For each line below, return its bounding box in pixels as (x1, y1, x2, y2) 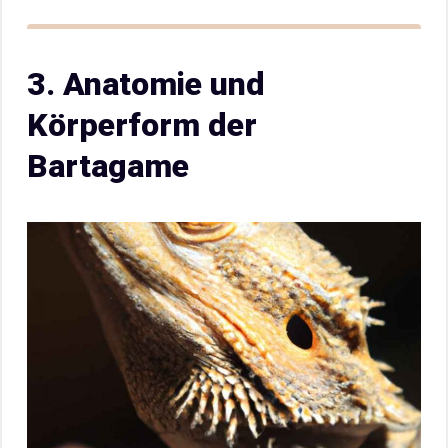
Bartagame (27, 147, 189, 186)
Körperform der (27, 106, 257, 145)
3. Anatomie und (27, 65, 265, 104)
